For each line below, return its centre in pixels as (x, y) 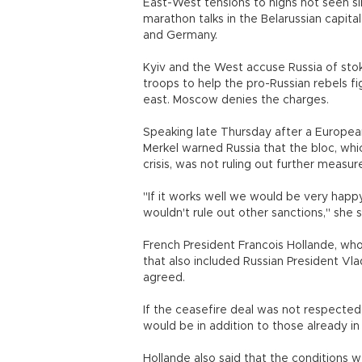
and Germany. (180, 36)
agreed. (164, 278)
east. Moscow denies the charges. (236, 100)
